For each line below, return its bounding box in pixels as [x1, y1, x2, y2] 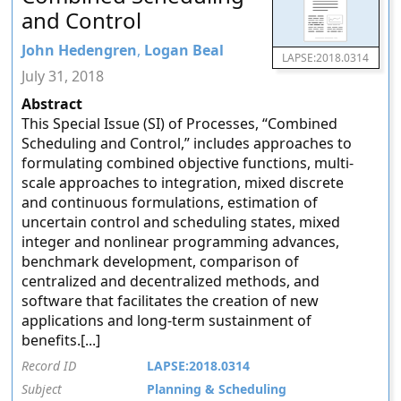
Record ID [21, 357, 77, 374]
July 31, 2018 [21, 66, 105, 86]
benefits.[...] [21, 330, 101, 350]
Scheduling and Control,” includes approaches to [21, 133, 353, 153]
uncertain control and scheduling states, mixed [21, 212, 341, 232]
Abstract [21, 94, 83, 114]
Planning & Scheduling [147, 380, 287, 397]
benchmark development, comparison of [21, 252, 300, 271]
